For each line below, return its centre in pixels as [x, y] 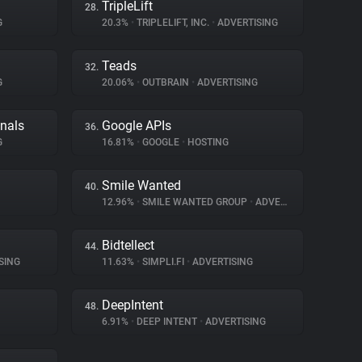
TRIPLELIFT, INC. [173, 23]
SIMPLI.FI [163, 262]
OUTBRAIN [166, 82]
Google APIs [137, 126]
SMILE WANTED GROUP [195, 202]
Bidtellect [128, 245]
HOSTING [207, 142]
